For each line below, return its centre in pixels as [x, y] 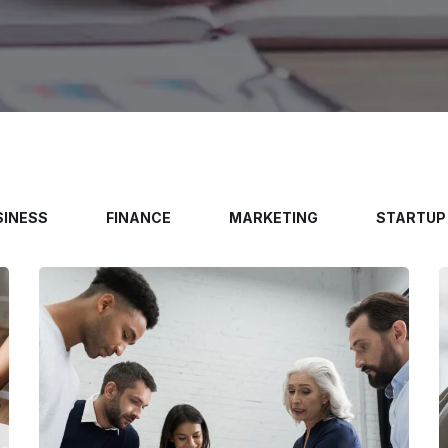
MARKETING [273, 217]
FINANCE [138, 217]
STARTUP [410, 217]
